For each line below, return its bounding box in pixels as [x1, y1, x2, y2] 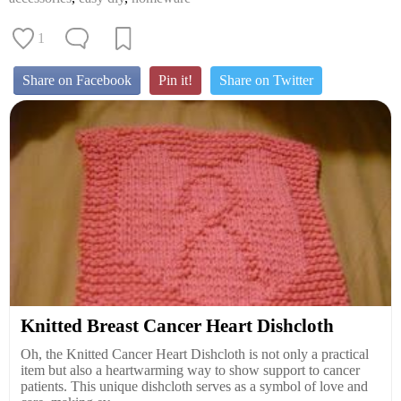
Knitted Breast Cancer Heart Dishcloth [21, 315, 334, 337]
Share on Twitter [219, 73, 313, 88]
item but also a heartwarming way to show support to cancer [21, 363, 360, 378]
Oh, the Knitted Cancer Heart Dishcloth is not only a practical [21, 346, 369, 362]
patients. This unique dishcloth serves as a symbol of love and [21, 379, 368, 394]
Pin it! [158, 73, 192, 88]
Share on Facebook [22, 73, 132, 88]
